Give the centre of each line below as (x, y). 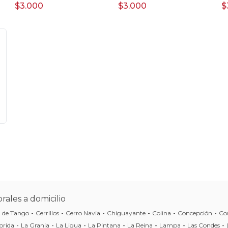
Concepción (195, 213)
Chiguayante (126, 213)
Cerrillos (47, 213)
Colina (162, 213)
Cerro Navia (83, 213)
